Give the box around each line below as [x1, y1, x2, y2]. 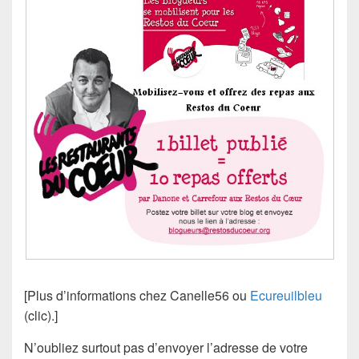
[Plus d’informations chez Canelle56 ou [24, 286, 250, 305]
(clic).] [24, 306, 58, 325]
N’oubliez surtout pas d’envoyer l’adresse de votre [24, 338, 308, 357]
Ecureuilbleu [250, 286, 322, 305]
